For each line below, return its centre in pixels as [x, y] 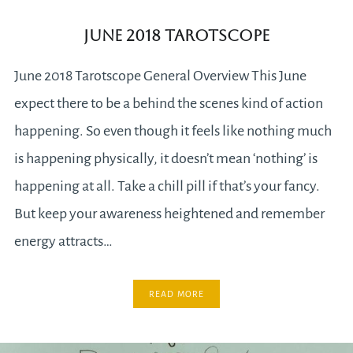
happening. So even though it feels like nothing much [173, 130]
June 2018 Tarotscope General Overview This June [160, 75]
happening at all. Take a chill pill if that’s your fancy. [167, 186]
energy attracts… [63, 241]
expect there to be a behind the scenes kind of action [168, 103]
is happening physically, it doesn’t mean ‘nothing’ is [165, 158]
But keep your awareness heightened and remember [169, 213]
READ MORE [176, 294]
